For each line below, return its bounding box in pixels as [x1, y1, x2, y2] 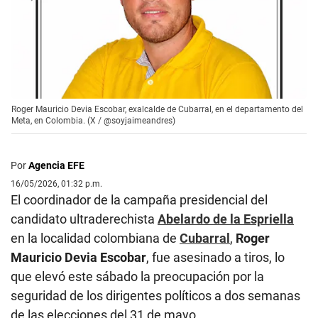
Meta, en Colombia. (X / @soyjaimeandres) [11, 115, 175, 126]
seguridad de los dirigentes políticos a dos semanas [11, 287, 300, 303]
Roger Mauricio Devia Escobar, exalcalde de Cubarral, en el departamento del [11, 104, 303, 114]
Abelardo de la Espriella [158, 211, 294, 226]
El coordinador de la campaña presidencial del [11, 192, 268, 207]
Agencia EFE [28, 159, 84, 171]
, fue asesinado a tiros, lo [146, 249, 285, 265]
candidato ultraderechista [11, 211, 158, 226]
